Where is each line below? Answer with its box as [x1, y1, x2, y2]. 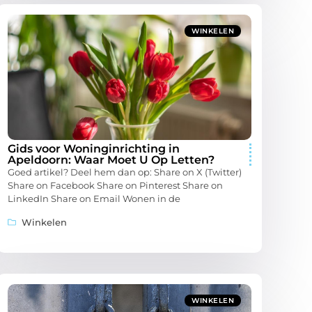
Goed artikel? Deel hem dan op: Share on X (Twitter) [8, 166, 242, 178]
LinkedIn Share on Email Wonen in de [8, 193, 180, 205]
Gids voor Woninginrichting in [8, 142, 180, 156]
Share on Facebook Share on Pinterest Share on [8, 180, 223, 192]
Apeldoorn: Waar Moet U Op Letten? [8, 153, 214, 167]
